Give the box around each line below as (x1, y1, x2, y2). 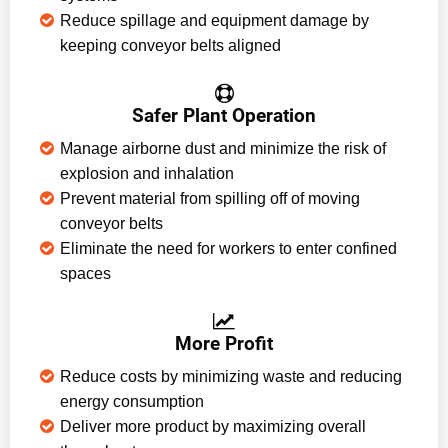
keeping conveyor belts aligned (60, 37, 281, 55)
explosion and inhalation (60, 165, 234, 183)
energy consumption (60, 393, 204, 411)
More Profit (175, 331, 273, 355)
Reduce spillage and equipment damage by (60, 12, 369, 30)
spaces (60, 265, 111, 283)
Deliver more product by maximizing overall (60, 418, 366, 436)
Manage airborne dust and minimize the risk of (60, 140, 386, 158)
